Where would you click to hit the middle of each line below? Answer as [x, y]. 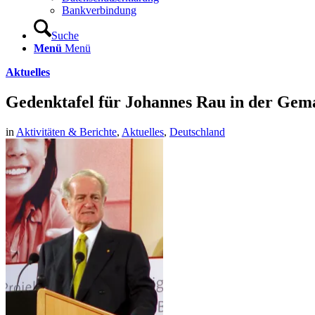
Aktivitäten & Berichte [66, 131]
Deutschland [197, 131]
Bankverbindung [99, 10]
